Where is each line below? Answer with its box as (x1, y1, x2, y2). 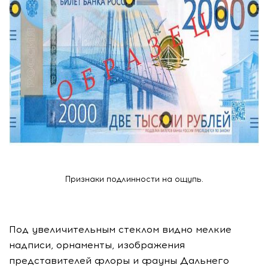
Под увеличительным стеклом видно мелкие (9, 224, 232, 235)
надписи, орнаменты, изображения (9, 239, 185, 251)
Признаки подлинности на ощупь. (65, 175, 203, 184)
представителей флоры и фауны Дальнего (9, 255, 229, 266)
